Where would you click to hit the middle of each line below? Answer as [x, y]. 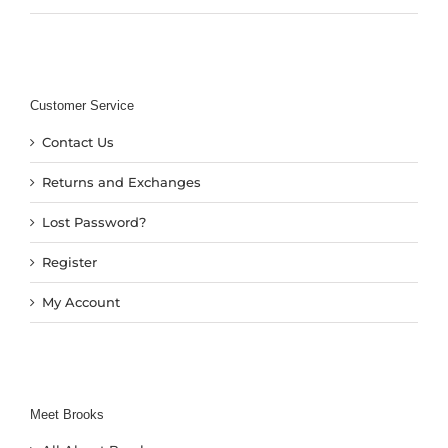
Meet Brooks [66, 414]
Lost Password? [93, 221]
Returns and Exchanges [121, 181]
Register [69, 261]
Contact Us [77, 141]
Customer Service [81, 106]
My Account [80, 301]
